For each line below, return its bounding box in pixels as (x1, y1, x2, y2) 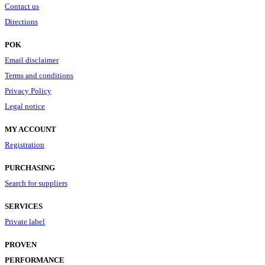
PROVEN (5, 240, 37, 249)
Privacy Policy (5, 86, 51, 95)
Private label (5, 216, 45, 226)
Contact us (5, 1, 39, 11)
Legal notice (5, 101, 45, 111)
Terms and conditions (5, 70, 73, 80)
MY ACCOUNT (5, 124, 56, 134)
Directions (5, 17, 38, 26)
